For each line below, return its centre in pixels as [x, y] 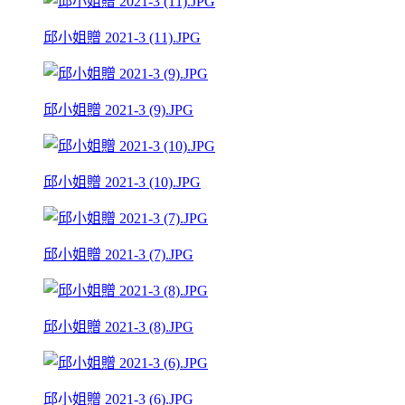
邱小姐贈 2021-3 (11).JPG [122, 37]
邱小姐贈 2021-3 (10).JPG [122, 182]
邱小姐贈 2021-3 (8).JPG [118, 326]
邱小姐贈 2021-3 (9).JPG [118, 109]
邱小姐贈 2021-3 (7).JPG [118, 254]
